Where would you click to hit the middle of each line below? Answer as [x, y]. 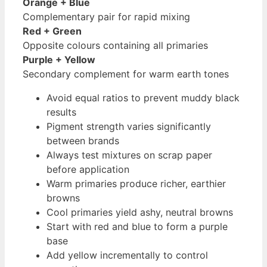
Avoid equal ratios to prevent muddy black [143, 97]
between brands [83, 140]
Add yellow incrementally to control [127, 255]
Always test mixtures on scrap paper [129, 155]
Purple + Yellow [59, 59]
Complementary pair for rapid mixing [106, 16]
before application [88, 169]
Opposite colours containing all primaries [115, 45]
